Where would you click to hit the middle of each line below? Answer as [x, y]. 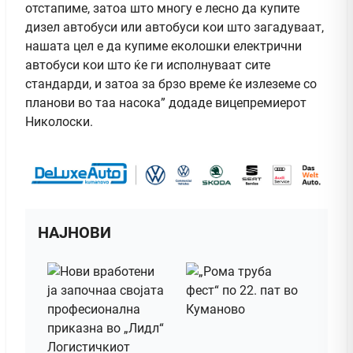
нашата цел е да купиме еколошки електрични [163, 46]
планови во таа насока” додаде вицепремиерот [166, 102]
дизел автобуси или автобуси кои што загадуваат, [175, 27]
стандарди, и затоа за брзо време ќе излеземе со [171, 84]
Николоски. [59, 121]
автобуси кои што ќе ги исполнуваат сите [148, 65]
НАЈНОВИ [74, 233]
